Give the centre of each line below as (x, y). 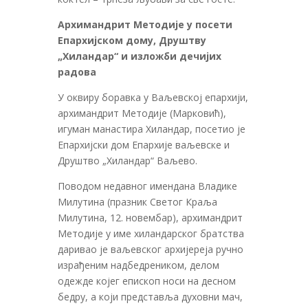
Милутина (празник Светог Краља (137, 201)
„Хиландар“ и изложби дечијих (140, 56)
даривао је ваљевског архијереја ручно (151, 249)
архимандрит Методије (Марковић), (142, 113)
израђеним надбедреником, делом (139, 265)
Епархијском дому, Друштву (132, 40)
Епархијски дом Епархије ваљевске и (144, 144)
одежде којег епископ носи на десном (147, 280)
